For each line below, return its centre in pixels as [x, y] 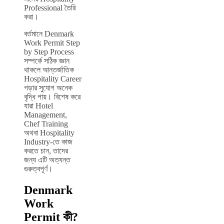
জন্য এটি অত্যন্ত [47, 160]
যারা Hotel [38, 106]
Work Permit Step [52, 43]
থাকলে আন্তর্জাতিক [49, 70]
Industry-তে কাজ [48, 142]
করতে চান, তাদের [46, 151]
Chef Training [46, 124]
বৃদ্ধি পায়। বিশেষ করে [52, 97]
